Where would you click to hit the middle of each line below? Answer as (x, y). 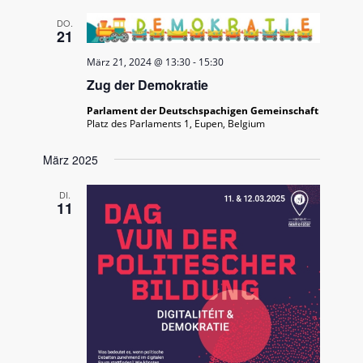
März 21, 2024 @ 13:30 (139, 62)
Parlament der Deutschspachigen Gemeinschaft (203, 110)
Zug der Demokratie (148, 84)
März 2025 (71, 159)
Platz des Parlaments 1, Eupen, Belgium (176, 123)
